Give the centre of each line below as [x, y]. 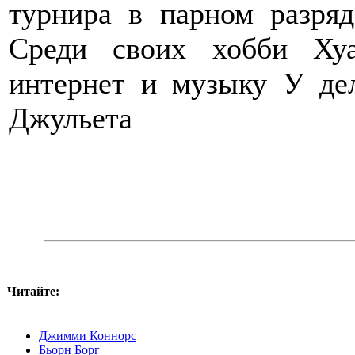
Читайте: [33, 291]
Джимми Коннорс [88, 335]
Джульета [71, 118]
